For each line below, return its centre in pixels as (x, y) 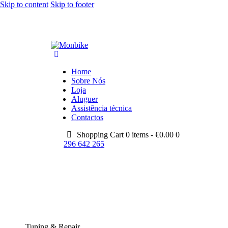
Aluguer (84, 99)
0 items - (141, 135)
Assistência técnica (102, 108)
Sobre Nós (88, 81)
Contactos (87, 117)
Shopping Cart (101, 135)
